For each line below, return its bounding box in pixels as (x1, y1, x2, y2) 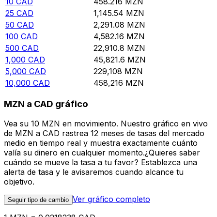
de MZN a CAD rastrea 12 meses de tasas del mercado (4, 128, 204, 138)
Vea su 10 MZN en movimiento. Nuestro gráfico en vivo (4, 118, 208, 128)
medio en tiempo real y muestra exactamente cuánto (4, 138, 198, 148)
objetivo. (4, 176, 34, 186)
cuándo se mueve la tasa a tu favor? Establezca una (4, 157, 197, 167)
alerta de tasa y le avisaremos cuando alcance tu (4, 167, 184, 177)
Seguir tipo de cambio (8, 196, 69, 203)
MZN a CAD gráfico (4, 98, 88, 110)
